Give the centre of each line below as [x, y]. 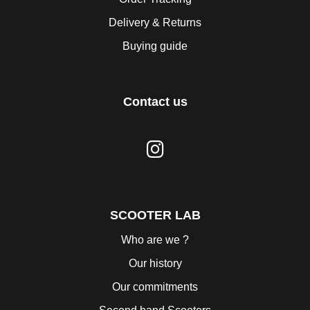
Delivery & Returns [155, 23]
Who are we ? [155, 240]
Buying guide [155, 46]
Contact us [155, 102]
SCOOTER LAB [155, 216]
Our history [155, 264]
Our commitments [155, 287]
